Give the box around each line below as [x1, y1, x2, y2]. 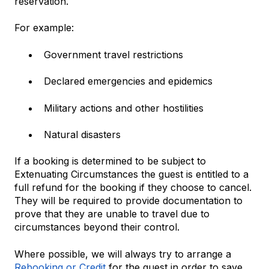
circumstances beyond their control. [14, 221, 180, 234]
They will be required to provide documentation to [14, 195, 243, 207]
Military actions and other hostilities [44, 101, 204, 114]
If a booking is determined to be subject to [14, 155, 206, 168]
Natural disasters [44, 128, 121, 141]
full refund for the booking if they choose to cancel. [14, 181, 252, 194]
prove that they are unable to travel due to [14, 208, 210, 220]
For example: [14, 22, 74, 34]
